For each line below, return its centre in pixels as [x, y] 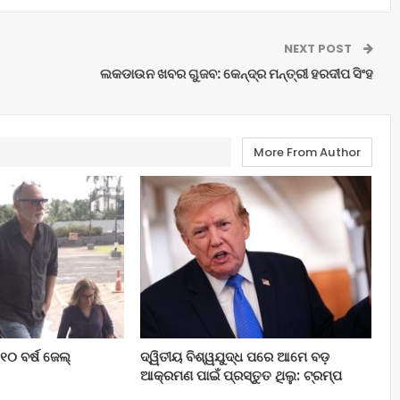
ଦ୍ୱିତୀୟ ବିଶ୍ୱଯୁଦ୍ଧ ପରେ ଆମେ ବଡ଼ [235, 356]
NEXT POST [319, 49]
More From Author [307, 153]
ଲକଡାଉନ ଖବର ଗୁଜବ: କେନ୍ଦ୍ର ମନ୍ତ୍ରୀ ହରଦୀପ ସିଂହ [236, 74]
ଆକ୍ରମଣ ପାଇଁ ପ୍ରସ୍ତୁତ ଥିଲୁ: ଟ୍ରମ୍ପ [242, 375]
